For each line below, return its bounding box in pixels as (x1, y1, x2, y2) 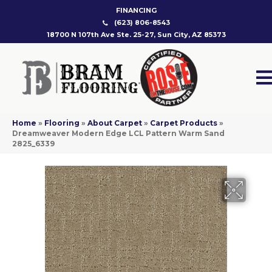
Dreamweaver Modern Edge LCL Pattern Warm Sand (12, 129, 225, 138)
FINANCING (115, 6, 157, 15)
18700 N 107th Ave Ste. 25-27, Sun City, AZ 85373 (46, 30, 226, 39)
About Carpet (87, 118, 142, 128)
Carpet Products (150, 118, 217, 128)
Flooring (44, 118, 80, 128)
